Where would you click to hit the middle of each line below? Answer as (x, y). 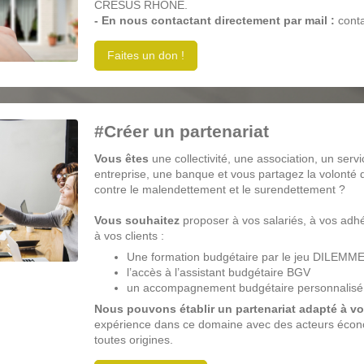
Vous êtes (121, 159)
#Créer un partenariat (184, 132)
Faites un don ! (145, 56)
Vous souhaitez (136, 221)
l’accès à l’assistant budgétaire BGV (218, 273)
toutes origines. (133, 340)
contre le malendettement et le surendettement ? (221, 190)
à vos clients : (129, 236)
